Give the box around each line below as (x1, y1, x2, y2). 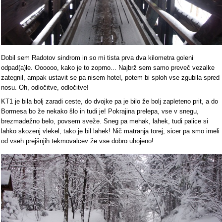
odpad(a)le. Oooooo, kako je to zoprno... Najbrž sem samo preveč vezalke (1, 63, 215, 71)
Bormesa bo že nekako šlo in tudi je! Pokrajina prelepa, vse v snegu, (1, 107, 199, 115)
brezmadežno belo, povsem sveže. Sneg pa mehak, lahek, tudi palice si (1, 117, 208, 125)
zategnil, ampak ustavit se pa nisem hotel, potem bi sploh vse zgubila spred (1, 73, 220, 81)
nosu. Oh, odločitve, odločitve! (1, 83, 89, 91)
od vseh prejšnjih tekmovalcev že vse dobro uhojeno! (1, 137, 154, 145)
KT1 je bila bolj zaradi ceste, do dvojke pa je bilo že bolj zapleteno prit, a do (1, 97, 218, 105)
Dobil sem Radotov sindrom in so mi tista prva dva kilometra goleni (1, 54, 193, 61)
